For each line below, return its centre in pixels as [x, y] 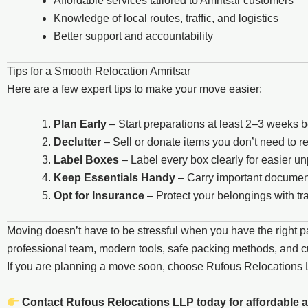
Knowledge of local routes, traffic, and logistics [166, 18]
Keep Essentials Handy [114, 178]
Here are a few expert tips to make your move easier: [134, 89]
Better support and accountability [133, 36]
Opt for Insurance [99, 196]
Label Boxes [86, 160]
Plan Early [80, 124]
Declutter [77, 142]
